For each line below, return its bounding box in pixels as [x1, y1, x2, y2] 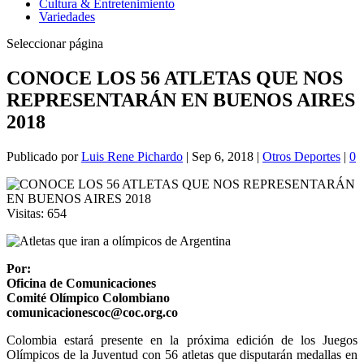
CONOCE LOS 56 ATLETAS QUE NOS [6, 67, 343, 89]
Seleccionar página [6, 37, 103, 50]
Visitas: [6, 206, 44, 220]
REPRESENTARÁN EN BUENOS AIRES [6, 89, 355, 110]
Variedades [39, 10, 95, 24]
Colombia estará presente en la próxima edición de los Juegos [6, 332, 357, 347]
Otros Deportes [262, 149, 340, 163]
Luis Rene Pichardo [81, 149, 183, 163]
